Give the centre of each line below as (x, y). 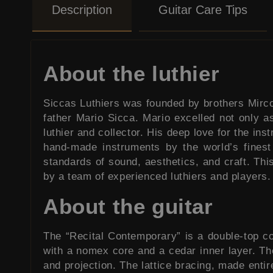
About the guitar (128, 206)
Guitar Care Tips (203, 9)
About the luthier (132, 73)
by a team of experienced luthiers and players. (157, 176)
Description (82, 9)
